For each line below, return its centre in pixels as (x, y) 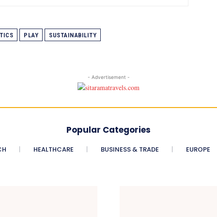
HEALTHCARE (53, 149)
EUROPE (198, 149)
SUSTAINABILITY (73, 35)
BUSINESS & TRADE (130, 149)
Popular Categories (108, 130)
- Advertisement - (108, 77)
